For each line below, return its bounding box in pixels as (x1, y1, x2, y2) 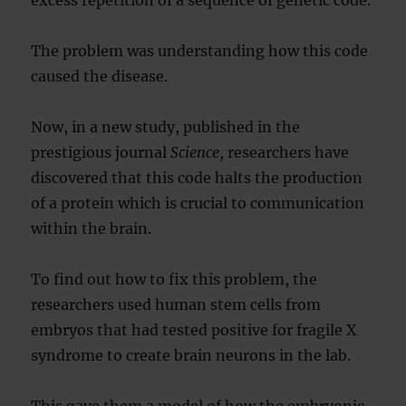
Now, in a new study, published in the (31, 118, 301, 136)
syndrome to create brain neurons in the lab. (31, 346, 352, 364)
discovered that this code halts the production (31, 169, 363, 187)
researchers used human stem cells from (31, 295, 322, 314)
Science (170, 143, 220, 161)
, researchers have (219, 143, 350, 161)
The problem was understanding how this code (31, 42, 369, 60)
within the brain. (31, 219, 152, 237)
